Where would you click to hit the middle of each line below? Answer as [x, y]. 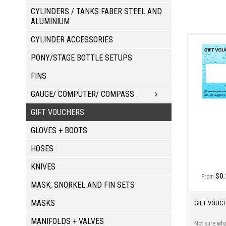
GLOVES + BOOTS [59, 130]
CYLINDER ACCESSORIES [72, 39]
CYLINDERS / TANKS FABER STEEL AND [96, 11]
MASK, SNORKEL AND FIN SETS [83, 185]
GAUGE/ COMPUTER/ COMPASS [82, 94]
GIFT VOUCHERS [58, 112]
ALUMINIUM [50, 21]
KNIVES [43, 166]
